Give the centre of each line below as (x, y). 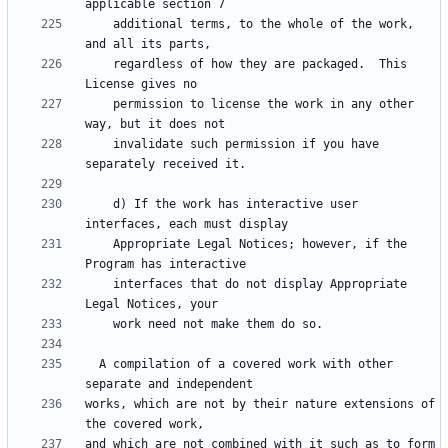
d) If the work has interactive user (99, 204)
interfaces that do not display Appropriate (99, 284)
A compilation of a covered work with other (92, 364)
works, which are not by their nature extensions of (260, 404)
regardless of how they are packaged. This (99, 64)
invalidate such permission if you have (99, 144)
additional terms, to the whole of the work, (99, 24)
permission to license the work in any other (99, 104)
